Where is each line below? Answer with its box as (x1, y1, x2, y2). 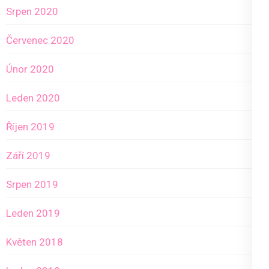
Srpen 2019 (6, 178, 58, 191)
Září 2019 (6, 150, 50, 162)
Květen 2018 (6, 236, 63, 249)
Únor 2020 (6, 63, 54, 76)
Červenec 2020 (6, 34, 74, 47)
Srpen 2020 (6, 5, 58, 18)
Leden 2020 (6, 92, 60, 104)
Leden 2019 (6, 207, 60, 220)
